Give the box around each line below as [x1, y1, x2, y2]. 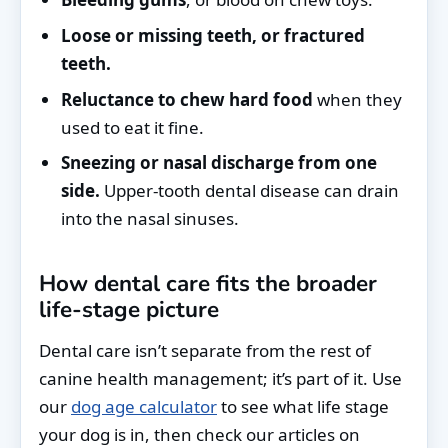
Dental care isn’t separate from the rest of [39, 338, 371, 362]
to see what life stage [217, 394, 389, 418]
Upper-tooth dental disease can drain [100, 179, 399, 203]
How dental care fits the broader [39, 268, 377, 300]
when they [313, 87, 402, 111]
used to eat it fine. [61, 115, 204, 139]
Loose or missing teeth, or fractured [61, 23, 365, 47]
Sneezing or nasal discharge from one [61, 151, 377, 175]
